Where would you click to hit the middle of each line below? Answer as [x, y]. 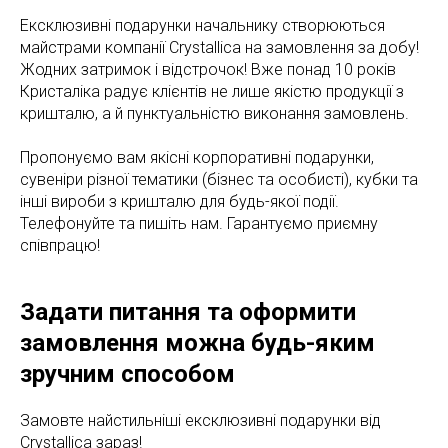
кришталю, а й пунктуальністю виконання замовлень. [214, 113]
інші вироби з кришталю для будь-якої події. [179, 201]
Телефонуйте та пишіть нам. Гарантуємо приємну [199, 223]
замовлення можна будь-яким [197, 343]
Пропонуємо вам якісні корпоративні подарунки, [197, 157]
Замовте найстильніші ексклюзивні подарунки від [200, 420]
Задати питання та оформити [188, 312]
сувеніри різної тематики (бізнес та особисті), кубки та [219, 179]
